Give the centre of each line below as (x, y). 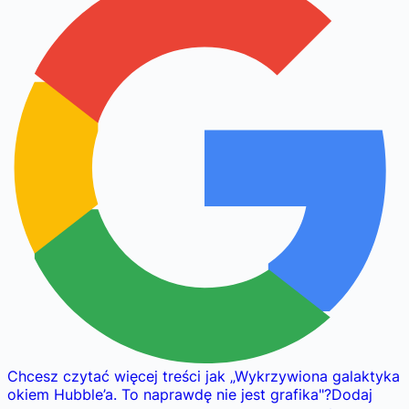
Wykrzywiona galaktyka (317, 376)
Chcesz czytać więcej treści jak (116, 376)
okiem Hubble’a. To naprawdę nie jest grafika (163, 394)
